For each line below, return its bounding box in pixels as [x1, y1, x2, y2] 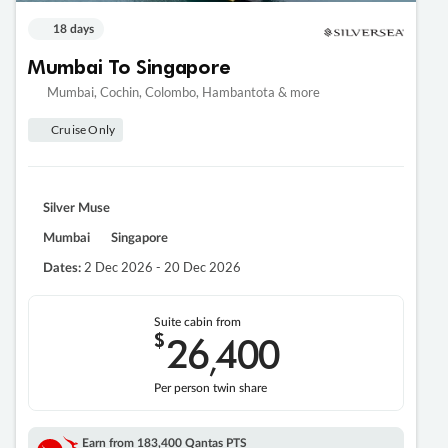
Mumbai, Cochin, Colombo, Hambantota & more [44, 84, 321, 101]
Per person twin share [154, 382, 267, 395]
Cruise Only [51, 122, 116, 138]
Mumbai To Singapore [28, 53, 231, 80]
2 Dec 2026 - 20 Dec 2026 [81, 259, 241, 276]
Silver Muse [43, 202, 110, 216]
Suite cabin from [154, 316, 244, 329]
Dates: [43, 262, 81, 276]
